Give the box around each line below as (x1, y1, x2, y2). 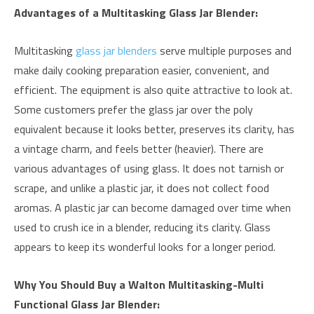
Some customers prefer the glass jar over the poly (14, 101, 253, 118)
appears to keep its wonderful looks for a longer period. (14, 238, 275, 256)
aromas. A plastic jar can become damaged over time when (14, 199, 291, 217)
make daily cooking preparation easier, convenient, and (14, 62, 269, 79)
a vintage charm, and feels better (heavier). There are (14, 140, 264, 158)
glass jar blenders (76, 42, 157, 60)
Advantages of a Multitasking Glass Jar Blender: (14, 4, 258, 22)
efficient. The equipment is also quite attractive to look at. (14, 81, 292, 99)
